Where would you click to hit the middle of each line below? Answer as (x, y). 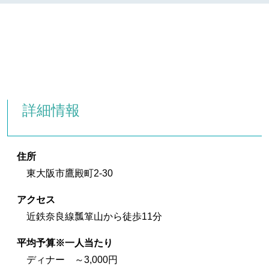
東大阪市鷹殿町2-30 (70, 173)
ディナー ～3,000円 (72, 259)
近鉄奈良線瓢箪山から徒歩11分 (94, 216)
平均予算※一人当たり (65, 243)
